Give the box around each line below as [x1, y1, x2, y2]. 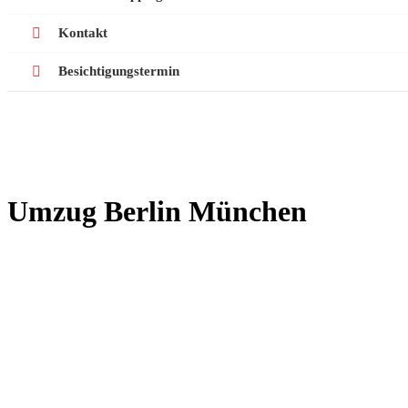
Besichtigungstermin [58, 64, 179, 79]
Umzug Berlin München [7, 194, 307, 228]
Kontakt [58, 25, 107, 41]
